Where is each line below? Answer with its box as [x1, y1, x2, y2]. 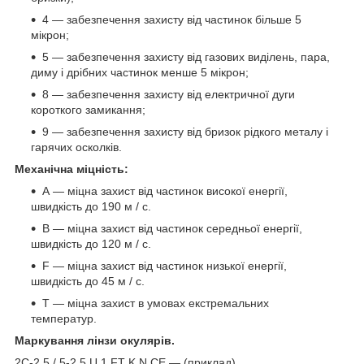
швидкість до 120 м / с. [31, 236, 151, 250]
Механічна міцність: [15, 162, 128, 175]
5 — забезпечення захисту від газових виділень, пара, [42, 50, 330, 63]
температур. [31, 311, 97, 325]
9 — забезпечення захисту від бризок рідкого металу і [42, 124, 328, 138]
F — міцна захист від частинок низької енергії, [42, 258, 287, 272]
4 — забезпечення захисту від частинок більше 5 [42, 12, 301, 26]
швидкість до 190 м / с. [31, 199, 151, 213]
